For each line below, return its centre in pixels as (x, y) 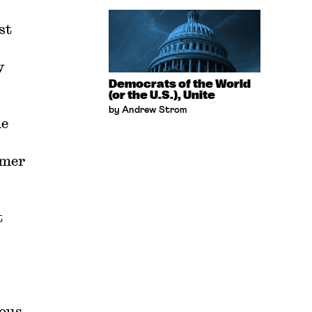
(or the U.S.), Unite (162, 95)
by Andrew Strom (148, 110)
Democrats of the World (180, 84)
